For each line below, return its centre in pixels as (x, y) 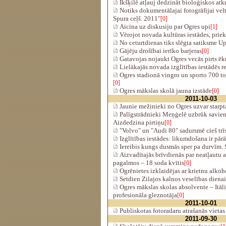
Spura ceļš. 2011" (137, 18)
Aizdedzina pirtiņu (139, 122)
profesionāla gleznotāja (145, 195)
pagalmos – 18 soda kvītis (149, 163)
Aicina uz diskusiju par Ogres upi (164, 26)
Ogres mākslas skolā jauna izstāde (165, 91)
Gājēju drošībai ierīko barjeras (160, 51)
